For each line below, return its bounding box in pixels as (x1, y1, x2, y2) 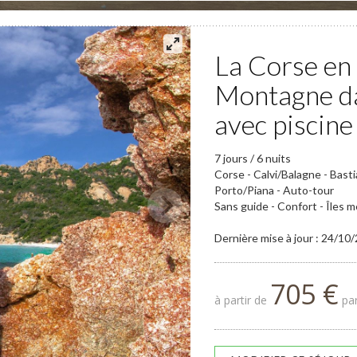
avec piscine (214, 108, 353, 140)
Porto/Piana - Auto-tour (214, 183, 334, 197)
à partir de (214, 292, 270, 308)
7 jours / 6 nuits (214, 151, 291, 165)
